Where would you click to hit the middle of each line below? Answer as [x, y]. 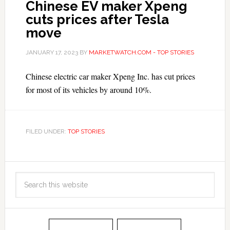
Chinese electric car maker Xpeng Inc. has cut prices [110, 76]
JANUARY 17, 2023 [52, 52]
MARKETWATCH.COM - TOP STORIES [141, 52]
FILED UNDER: [46, 131]
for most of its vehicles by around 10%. [88, 90]
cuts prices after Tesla [97, 20]
